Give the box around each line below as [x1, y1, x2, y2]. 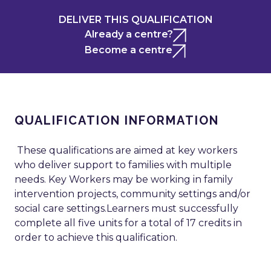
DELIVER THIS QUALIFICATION [58, 14, 213, 26]
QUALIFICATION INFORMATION [15, 113, 219, 128]
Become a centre [84, 44, 172, 56]
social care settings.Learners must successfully [15, 203, 238, 215]
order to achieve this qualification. [15, 232, 177, 244]
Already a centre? [84, 28, 173, 41]
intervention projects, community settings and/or [15, 188, 250, 200]
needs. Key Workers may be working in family [15, 174, 233, 186]
